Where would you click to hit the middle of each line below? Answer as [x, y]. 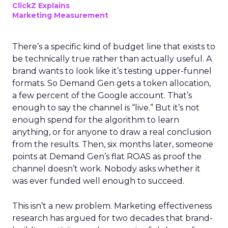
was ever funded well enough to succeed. [98, 181]
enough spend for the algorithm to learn [96, 120]
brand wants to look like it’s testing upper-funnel [112, 71]
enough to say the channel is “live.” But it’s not [106, 108]
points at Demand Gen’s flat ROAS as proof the [107, 156]
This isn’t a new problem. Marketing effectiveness [112, 206]
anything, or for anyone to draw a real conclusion [112, 132]
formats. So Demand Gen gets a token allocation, [111, 83]
